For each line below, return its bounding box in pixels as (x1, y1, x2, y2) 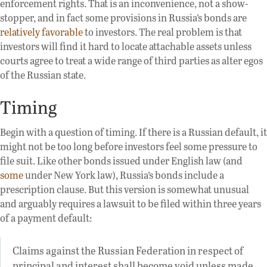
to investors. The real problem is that (83, 25, 242, 39)
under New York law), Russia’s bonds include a (23, 168, 224, 182)
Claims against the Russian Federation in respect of (13, 243, 243, 258)
